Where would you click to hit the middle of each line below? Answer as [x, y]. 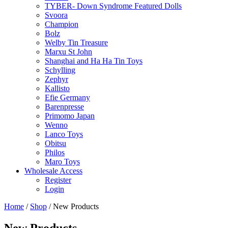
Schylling [60, 70]
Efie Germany [67, 97]
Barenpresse [64, 107]
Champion [62, 24]
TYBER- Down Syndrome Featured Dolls [113, 6]
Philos [55, 152]
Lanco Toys [64, 134]
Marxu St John [68, 52]
